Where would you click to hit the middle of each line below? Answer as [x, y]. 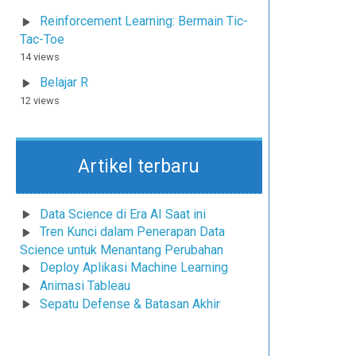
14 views [40, 56]
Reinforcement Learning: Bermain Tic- [144, 21]
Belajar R [64, 82]
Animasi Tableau [85, 285]
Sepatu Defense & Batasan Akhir [130, 304]
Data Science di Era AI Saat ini [123, 214]
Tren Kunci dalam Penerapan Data [132, 232]
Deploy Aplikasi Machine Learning [134, 268]
